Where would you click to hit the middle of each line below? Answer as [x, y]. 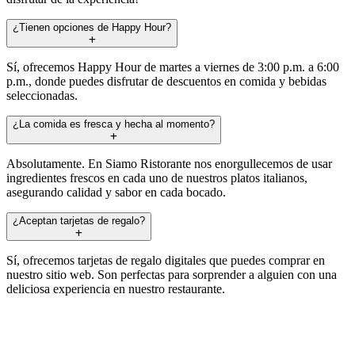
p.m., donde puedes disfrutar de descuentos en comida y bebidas [166, 81]
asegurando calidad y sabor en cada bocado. [116, 192]
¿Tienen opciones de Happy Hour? [92, 27]
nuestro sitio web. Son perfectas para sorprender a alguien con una [172, 274]
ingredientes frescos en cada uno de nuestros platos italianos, [157, 177]
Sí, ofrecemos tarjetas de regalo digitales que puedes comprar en [166, 260]
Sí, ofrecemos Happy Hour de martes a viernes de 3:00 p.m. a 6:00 [173, 67]
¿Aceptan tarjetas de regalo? [79, 220]
